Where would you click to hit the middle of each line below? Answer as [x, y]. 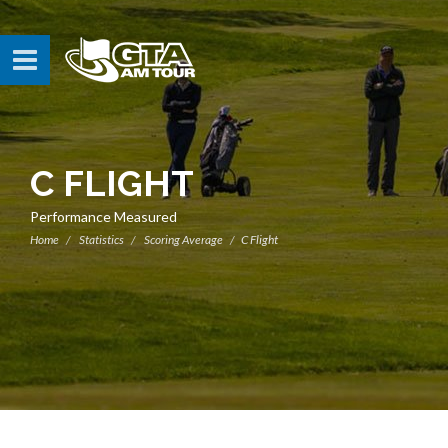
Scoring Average [183, 239]
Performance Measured [103, 216]
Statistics [101, 239]
